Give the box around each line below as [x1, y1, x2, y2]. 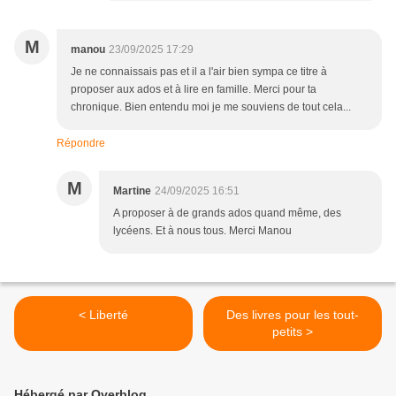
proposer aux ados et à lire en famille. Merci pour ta [71, 83, 316, 96]
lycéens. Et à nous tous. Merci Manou [113, 225, 292, 238]
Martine [113, 185, 151, 198]
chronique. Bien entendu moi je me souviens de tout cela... [71, 101, 351, 114]
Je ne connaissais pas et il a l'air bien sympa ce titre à [71, 65, 327, 79]
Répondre [57, 137, 105, 150]
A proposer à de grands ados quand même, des [113, 207, 341, 220]
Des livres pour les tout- [226, 308, 359, 323]
